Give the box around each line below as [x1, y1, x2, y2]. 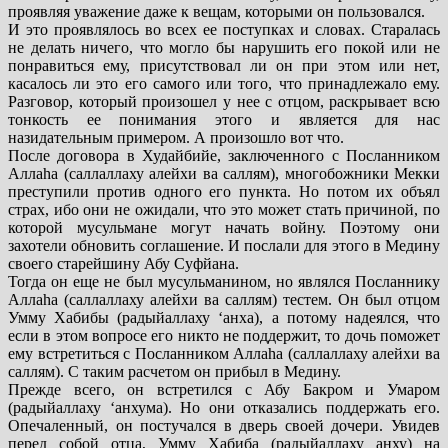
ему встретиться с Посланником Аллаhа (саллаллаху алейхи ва [8, 345, 440, 363]
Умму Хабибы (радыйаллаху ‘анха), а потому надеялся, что [8, 309, 440, 327]
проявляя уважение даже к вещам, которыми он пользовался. [8, 3, 425, 21]
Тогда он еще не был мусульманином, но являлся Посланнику [8, 273, 440, 291]
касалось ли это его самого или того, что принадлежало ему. [8, 75, 440, 93]
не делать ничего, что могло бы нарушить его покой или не [8, 39, 440, 57]
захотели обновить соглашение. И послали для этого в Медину [8, 237, 440, 255]
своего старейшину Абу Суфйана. [8, 255, 239, 273]
